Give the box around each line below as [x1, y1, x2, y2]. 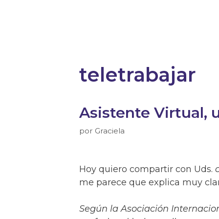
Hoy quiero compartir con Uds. [79, 163, 215, 175]
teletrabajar [79, 63, 196, 87]
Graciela [95, 126, 125, 135]
